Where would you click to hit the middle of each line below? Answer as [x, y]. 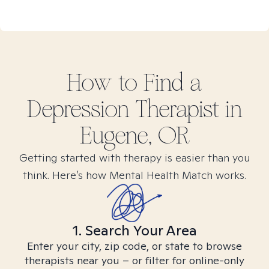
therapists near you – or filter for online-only [134, 260]
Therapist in [186, 109]
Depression [78, 109]
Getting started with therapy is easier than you [134, 158]
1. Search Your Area [134, 230]
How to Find [128, 83]
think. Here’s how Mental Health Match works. [134, 175]
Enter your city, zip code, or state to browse [134, 246]
